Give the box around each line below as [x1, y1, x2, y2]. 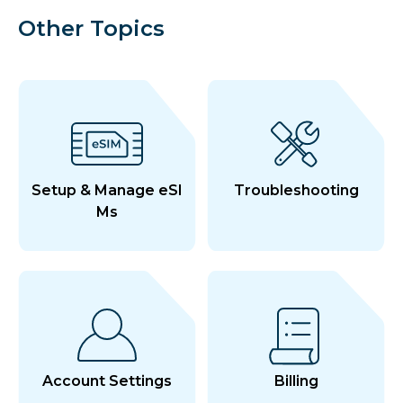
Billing [273, 372, 318, 390]
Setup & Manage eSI [31, 182, 183, 199]
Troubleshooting [233, 182, 359, 199]
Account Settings [42, 372, 172, 390]
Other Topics [18, 15, 165, 41]
